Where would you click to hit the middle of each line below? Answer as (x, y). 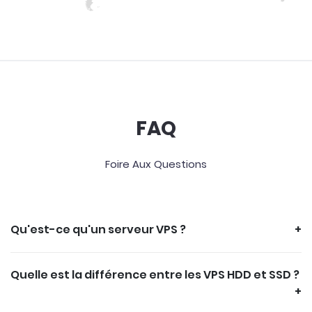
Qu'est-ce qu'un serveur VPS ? (98, 230)
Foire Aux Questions (156, 164)
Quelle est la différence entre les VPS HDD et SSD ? (155, 275)
